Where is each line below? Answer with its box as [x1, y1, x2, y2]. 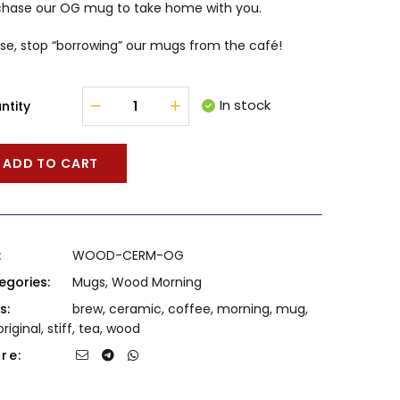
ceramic [108, 300, 162, 318]
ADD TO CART [2, 154, 99, 172]
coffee [167, 300, 211, 318]
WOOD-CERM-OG [71, 246, 184, 264]
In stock [219, 96, 271, 114]
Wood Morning [111, 273, 202, 291]
